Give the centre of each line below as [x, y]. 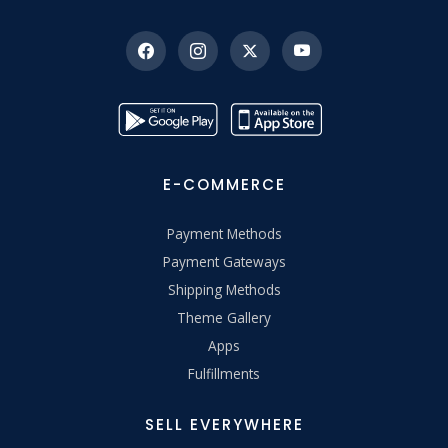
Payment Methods [224, 233]
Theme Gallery [224, 317]
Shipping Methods [224, 289]
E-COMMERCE [224, 184]
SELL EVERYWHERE [224, 424]
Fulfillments [224, 373]
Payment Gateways [224, 261]
